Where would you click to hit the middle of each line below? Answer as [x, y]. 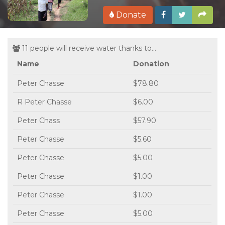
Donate [130, 15]
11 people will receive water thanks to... [88, 48]
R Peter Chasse [44, 102]
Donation [151, 64]
